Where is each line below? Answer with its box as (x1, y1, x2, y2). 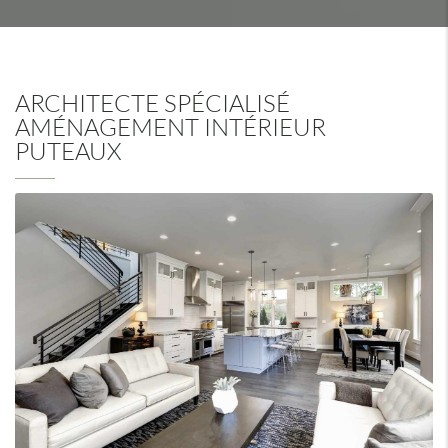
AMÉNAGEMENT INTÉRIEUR (15, 112, 326, 141)
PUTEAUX (15, 136, 121, 165)
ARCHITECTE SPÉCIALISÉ (15, 88, 290, 117)
